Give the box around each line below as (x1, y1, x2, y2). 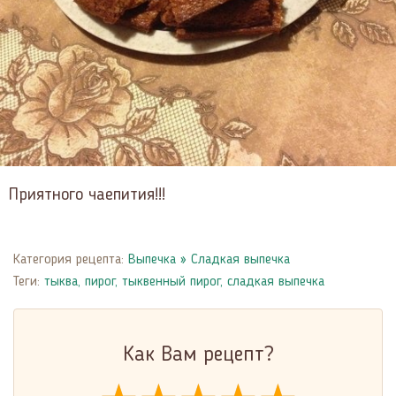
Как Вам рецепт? (122, 344, 274, 366)
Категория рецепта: (13, 252, 124, 267)
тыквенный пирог (122, 274, 220, 289)
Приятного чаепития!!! (9, 186, 165, 204)
